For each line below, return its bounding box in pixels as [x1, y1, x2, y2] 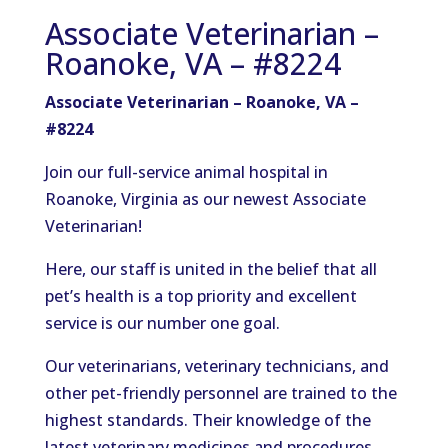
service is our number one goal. [44, 312, 280, 334]
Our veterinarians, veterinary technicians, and [44, 355, 389, 377]
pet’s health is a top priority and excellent [44, 285, 357, 307]
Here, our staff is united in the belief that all [44, 258, 377, 280]
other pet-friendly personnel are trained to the [44, 382, 397, 404]
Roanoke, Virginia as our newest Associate [44, 188, 366, 210]
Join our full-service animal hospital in [44, 161, 328, 183]
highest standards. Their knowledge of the [44, 409, 371, 431]
